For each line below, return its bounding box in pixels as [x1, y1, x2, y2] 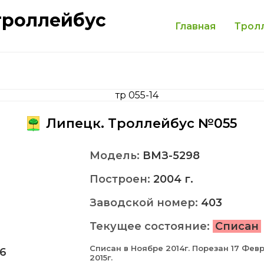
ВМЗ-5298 [143, 149, 200, 162]
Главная [175, 20, 216, 32]
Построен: [90, 173, 153, 186]
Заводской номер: [90, 196, 201, 209]
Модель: [90, 149, 143, 162]
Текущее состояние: [90, 220, 213, 233]
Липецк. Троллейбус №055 [42, 115, 237, 131]
